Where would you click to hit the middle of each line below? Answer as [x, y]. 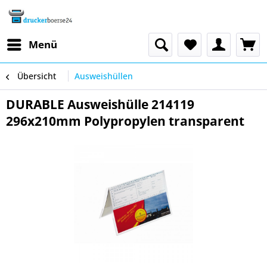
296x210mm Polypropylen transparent [125, 121]
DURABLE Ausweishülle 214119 [100, 104]
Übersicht [37, 76]
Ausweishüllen [104, 76]
